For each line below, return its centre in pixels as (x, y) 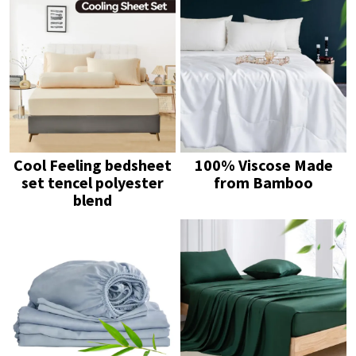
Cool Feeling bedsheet (92, 164)
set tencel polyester (92, 182)
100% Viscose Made (263, 164)
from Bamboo (264, 182)
